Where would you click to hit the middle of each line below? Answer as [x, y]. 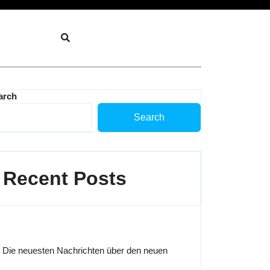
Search [149, 117]
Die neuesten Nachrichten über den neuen [85, 250]
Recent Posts [65, 178]
